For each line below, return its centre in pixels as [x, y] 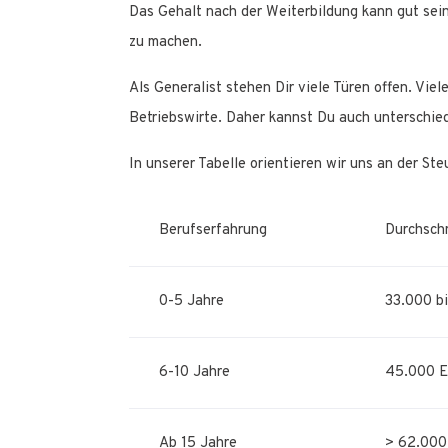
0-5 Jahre [191, 302]
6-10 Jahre [194, 373]
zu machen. [165, 43]
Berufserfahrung [213, 231]
